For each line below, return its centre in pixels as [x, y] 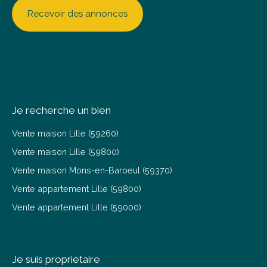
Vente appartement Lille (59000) [77, 207]
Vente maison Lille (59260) [65, 133]
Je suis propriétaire [56, 259]
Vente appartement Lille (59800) [77, 189]
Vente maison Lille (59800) [66, 152]
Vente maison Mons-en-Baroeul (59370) [92, 170]
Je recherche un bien [61, 110]
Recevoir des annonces [77, 14]
